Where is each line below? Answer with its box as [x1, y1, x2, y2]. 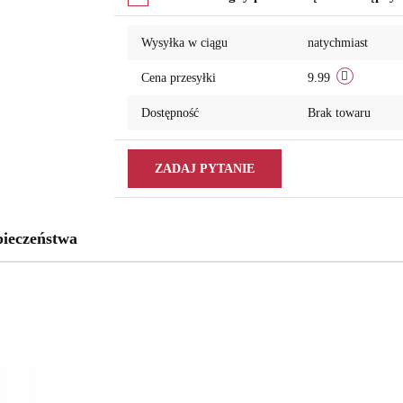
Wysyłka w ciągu [140, 36, 228, 49]
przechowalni [138, 14, 214, 29]
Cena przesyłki [140, 71, 216, 85]
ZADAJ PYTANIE [154, 162, 255, 175]
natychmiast [307, 36, 368, 49]
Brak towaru [307, 106, 374, 120]
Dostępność [140, 106, 199, 120]
